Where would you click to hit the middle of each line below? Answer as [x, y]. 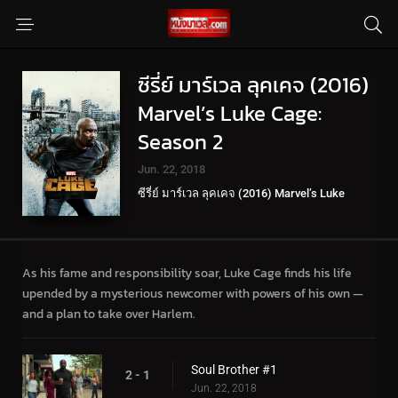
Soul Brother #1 [234, 370]
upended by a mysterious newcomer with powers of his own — [193, 294]
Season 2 [180, 142]
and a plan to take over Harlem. [109, 314]
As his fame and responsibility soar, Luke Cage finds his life [187, 274]
